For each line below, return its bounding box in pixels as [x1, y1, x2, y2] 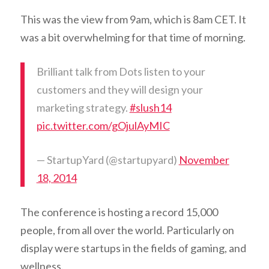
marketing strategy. [36, 101, 130, 115]
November [178, 153, 229, 167]
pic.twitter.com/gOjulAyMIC [36, 119, 170, 133]
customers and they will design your [36, 83, 203, 97]
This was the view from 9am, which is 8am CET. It [20, 13, 246, 26]
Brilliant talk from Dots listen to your [36, 65, 205, 79]
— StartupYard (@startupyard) [36, 153, 179, 167]
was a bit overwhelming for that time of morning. [20, 31, 246, 44]
